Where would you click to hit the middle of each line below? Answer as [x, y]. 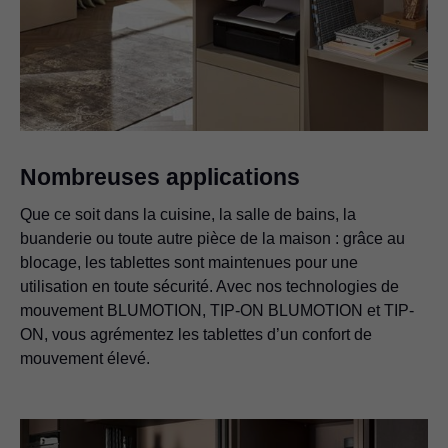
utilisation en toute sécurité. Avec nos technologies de [209, 287]
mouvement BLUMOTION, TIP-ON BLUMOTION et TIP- [217, 311]
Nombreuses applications [160, 177]
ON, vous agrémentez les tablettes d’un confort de [196, 335]
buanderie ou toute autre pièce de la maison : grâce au [212, 239]
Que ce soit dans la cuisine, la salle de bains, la [188, 215]
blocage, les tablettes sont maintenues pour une [189, 263]
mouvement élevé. [85, 359]
